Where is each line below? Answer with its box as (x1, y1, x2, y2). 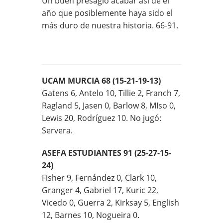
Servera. (42, 124, 73, 136)
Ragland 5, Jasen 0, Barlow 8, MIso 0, (42, 100, 176, 111)
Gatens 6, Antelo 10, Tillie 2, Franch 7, (42, 87, 180, 99)
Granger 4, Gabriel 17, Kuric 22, (42, 184, 158, 196)
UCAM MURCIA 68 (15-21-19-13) (42, 75, 161, 86)
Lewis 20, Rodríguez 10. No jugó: (42, 112, 161, 123)
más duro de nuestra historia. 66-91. (42, 19, 178, 31)
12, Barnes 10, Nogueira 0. (42, 209, 139, 221)
